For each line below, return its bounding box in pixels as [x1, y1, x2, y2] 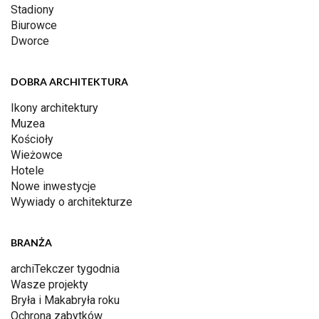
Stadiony [11, 3, 54, 17]
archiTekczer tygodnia [11, 262, 120, 276]
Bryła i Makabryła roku [11, 293, 120, 308]
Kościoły [11, 132, 53, 147]
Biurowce [11, 19, 57, 33]
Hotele [11, 164, 44, 178]
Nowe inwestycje [11, 179, 96, 194]
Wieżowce [11, 148, 63, 162]
